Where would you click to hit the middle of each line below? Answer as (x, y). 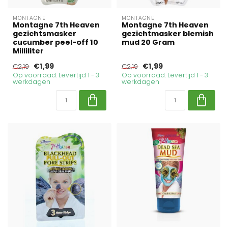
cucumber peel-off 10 (55, 42)
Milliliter (28, 51)
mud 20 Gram (148, 42)
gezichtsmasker (45, 34)
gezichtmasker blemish (168, 34)
